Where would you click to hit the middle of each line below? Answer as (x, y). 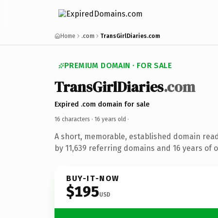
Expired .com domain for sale (102, 104)
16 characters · (74, 119)
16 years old (110, 119)
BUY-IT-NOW (93, 178)
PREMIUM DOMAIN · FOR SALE (118, 65)
